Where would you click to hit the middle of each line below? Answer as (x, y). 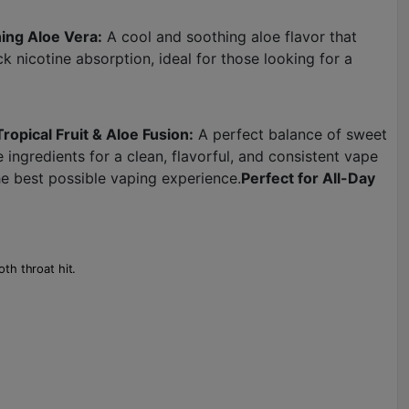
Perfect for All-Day (308, 178)
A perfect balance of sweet (290, 134)
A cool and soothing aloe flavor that (230, 37)
